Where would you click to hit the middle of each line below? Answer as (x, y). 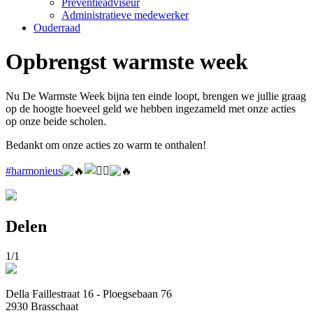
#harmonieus (34, 170)
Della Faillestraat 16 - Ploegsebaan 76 (89, 293)
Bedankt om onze (46, 145)
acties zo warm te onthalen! (146, 145)
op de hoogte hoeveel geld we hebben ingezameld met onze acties (151, 108)
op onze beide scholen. (56, 121)
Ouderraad (57, 28)
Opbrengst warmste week (127, 62)
